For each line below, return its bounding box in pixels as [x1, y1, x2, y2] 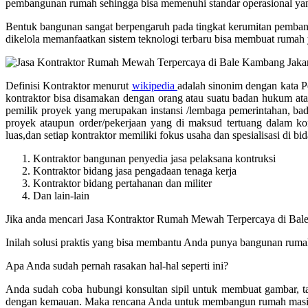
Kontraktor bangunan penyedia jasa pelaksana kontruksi [33, 152, 276, 164]
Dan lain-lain [33, 189, 89, 201]
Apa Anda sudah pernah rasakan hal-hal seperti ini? [5, 259, 228, 272]
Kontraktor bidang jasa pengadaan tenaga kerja [33, 164, 236, 177]
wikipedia [131, 79, 177, 91]
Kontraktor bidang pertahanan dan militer [33, 177, 212, 189]
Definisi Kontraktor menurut [5, 79, 132, 91]
